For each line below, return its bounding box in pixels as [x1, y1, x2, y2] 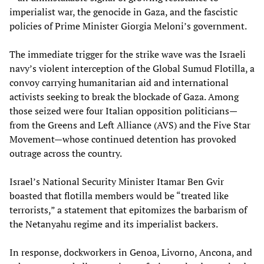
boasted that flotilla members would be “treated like [9, 189, 229, 202]
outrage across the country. [9, 146, 122, 160]
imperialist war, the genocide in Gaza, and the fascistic [9, 5, 237, 18]
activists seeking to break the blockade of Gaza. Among [9, 90, 239, 103]
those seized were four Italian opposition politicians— [9, 104, 237, 117]
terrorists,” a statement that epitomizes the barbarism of [9, 203, 247, 216]
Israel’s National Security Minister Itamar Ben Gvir [9, 174, 224, 188]
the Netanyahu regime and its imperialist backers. [9, 217, 218, 230]
